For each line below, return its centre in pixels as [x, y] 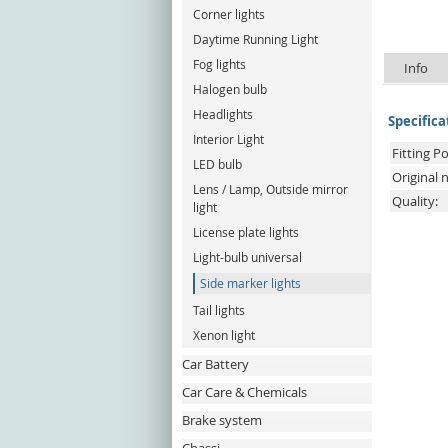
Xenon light [224, 335]
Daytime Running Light [255, 39]
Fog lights [219, 64]
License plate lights [246, 232]
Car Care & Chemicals [244, 392]
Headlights [223, 114]
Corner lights [229, 14]
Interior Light [228, 139]
